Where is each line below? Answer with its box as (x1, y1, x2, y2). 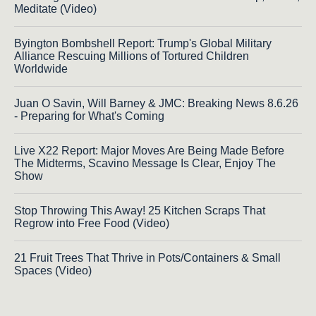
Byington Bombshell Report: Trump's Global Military (14, 37, 272, 50)
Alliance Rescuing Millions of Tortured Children (14, 50, 249, 63)
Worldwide (14, 63, 68, 75)
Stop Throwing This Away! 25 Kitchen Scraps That (14, 205, 265, 217)
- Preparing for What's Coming (14, 110, 164, 123)
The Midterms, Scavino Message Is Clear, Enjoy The (14, 157, 276, 170)
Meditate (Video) (14, 3, 97, 16)
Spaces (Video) (14, 265, 92, 277)
